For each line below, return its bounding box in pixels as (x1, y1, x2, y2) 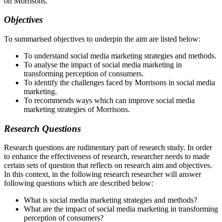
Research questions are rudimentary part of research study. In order (4, 143, 212, 152)
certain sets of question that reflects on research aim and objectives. (4, 161, 212, 170)
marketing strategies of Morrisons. (24, 105, 130, 113)
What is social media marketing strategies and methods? (24, 196, 197, 205)
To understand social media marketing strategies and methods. (24, 51, 217, 60)
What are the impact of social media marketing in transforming (24, 205, 218, 214)
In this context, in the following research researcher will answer (4, 170, 201, 179)
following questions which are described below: (4, 179, 153, 188)
